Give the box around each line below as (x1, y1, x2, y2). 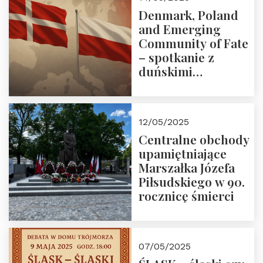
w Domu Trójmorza (139, 105, 250, 122)
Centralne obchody (139, 131, 249, 147)
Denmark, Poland (139, 6, 238, 23)
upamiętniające (139, 145, 227, 161)
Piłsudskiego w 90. (139, 173, 245, 190)
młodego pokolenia (139, 91, 248, 107)
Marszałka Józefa (139, 159, 235, 176)
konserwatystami (139, 77, 237, 93)
